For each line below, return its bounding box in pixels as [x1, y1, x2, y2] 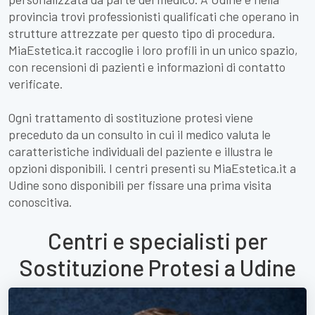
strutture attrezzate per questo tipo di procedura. [8, 25, 275, 41]
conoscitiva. [8, 194, 72, 210]
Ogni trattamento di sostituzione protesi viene [8, 110, 253, 125]
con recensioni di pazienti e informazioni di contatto [8, 59, 285, 75]
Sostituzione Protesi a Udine [19, 254, 296, 281]
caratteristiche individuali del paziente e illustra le [8, 143, 273, 159]
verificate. [8, 76, 63, 91]
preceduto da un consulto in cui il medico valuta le [8, 127, 271, 142]
